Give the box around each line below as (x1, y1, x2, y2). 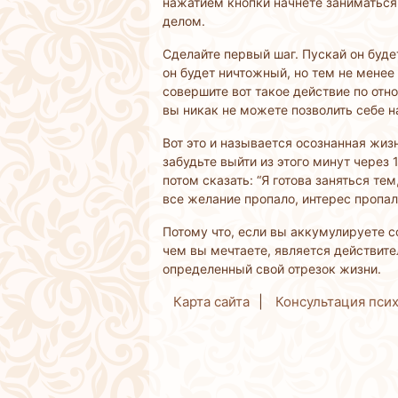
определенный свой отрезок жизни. (163, 260, 381, 276)
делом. (163, 12, 205, 28)
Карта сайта (173, 292, 250, 310)
